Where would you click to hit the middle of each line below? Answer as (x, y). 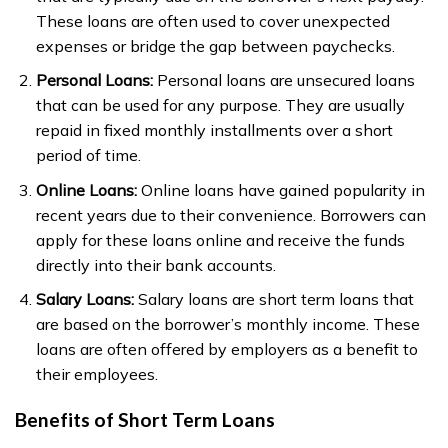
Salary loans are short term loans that (273, 299)
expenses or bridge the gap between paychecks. (215, 45)
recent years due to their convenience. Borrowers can (230, 214)
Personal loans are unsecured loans (283, 80)
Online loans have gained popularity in (280, 189)
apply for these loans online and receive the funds (220, 239)
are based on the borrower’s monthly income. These (227, 324)
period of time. (88, 155)
